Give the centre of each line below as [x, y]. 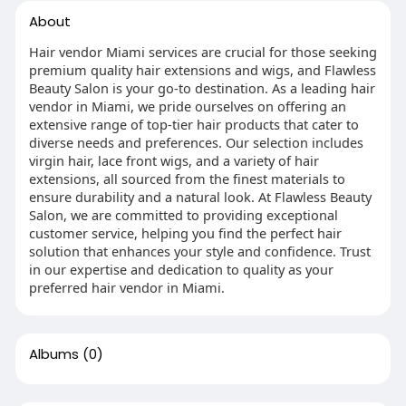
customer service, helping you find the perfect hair [185, 233]
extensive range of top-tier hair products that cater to [193, 124]
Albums [53, 354]
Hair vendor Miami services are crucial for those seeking [203, 52]
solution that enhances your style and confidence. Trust [199, 251]
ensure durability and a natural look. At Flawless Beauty [200, 197]
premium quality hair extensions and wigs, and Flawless [202, 70]
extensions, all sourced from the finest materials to [187, 179]
